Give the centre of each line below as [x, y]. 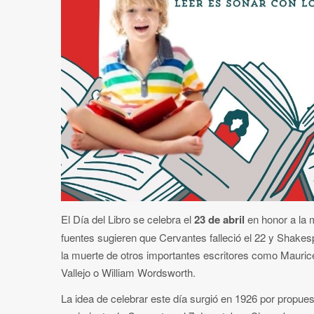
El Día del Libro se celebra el [128, 219]
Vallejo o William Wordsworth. [128, 272]
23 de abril [219, 219]
